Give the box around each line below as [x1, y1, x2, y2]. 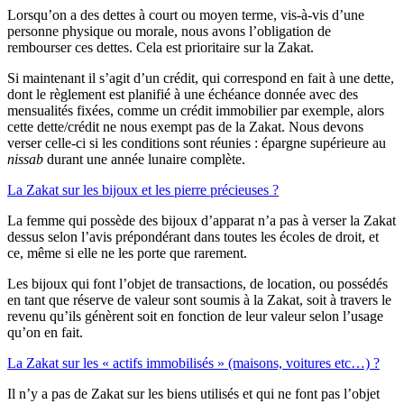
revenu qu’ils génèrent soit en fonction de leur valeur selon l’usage [7, 308, 383, 325]
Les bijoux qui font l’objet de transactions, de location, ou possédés [7, 276, 388, 292]
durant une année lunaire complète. [47, 151, 245, 168]
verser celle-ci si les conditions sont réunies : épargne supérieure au [7, 135, 386, 151]
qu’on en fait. [7, 325, 83, 341]
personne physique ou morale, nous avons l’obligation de [7, 23, 331, 40]
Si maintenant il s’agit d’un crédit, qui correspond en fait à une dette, [7, 70, 394, 87]
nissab [7, 151, 47, 168]
